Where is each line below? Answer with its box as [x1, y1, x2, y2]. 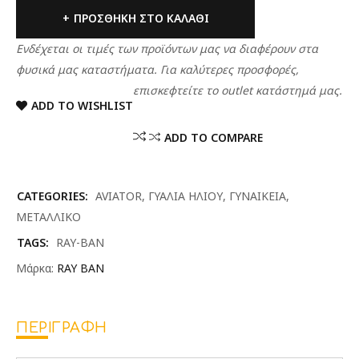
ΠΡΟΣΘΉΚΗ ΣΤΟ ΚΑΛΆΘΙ [73, 10, 209, 26]
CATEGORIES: [17, 188, 88, 204]
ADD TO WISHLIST [31, 98, 133, 113]
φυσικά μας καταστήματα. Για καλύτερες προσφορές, [16, 62, 299, 77]
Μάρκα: [16, 260, 57, 276]
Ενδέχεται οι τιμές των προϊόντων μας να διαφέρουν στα [16, 41, 318, 56]
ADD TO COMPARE [164, 130, 263, 145]
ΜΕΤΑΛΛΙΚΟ [16, 209, 81, 224]
